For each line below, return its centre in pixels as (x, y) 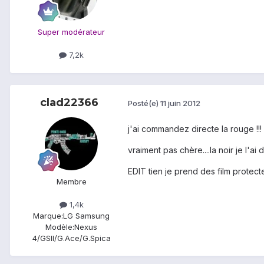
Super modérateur (71, 32)
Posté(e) (144, 103)
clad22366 (69, 102)
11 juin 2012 (180, 103)
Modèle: (60, 227)
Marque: (48, 215)
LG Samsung (86, 215)
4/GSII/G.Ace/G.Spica (71, 238)
